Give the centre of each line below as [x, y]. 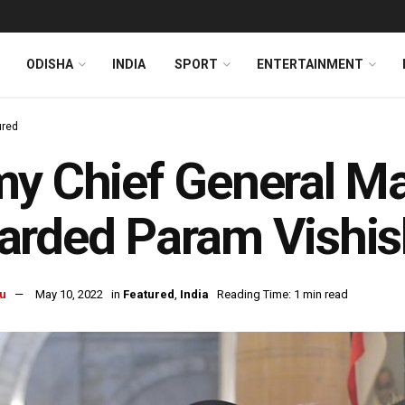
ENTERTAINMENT [310, 64]
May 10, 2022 [69, 295]
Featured [149, 295]
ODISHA [50, 64]
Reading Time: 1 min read [283, 295]
